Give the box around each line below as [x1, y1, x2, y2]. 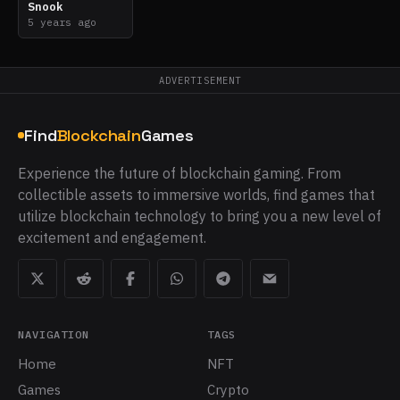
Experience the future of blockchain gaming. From [18, 163, 341, 182]
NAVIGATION [18, 327, 89, 341]
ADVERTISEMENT [159, 73, 241, 87]
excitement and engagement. [18, 228, 206, 246]
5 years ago [27, 15, 96, 29]
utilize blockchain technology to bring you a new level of [18, 206, 381, 225]
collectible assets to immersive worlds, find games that [18, 185, 375, 204]
